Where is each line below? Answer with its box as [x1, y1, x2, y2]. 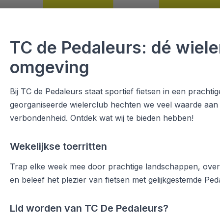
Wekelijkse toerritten [10, 140, 107, 152]
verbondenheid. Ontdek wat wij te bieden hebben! [10, 113, 193, 123]
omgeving [10, 57, 89, 77]
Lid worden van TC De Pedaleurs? [10, 202, 168, 214]
